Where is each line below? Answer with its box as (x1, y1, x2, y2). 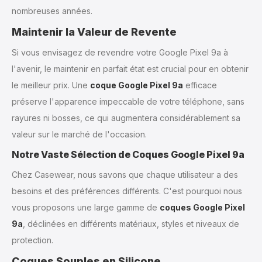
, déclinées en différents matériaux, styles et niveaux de (23, 219, 239, 229)
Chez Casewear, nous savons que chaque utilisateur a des (12, 170, 238, 180)
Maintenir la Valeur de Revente (12, 25, 177, 38)
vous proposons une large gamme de (12, 202, 160, 213)
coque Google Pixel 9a (90, 80, 183, 91)
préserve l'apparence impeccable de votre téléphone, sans (12, 96, 244, 107)
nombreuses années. (12, 5, 92, 16)
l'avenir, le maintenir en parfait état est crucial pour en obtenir (12, 64, 249, 74)
